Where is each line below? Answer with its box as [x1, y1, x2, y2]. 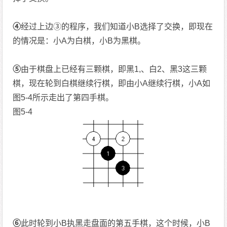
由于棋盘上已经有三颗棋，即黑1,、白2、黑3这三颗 [21, 64, 207, 73]
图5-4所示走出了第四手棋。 [13, 93, 114, 102]
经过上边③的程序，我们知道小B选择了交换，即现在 [21, 22, 213, 31]
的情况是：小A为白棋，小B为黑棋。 [13, 36, 146, 45]
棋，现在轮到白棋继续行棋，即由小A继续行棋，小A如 [13, 79, 211, 88]
